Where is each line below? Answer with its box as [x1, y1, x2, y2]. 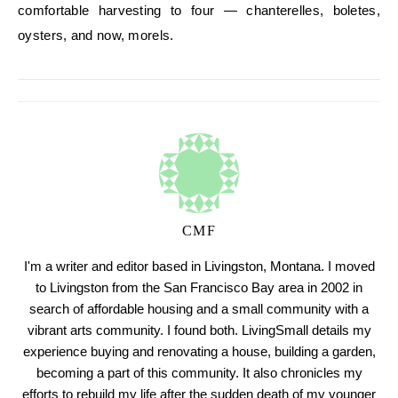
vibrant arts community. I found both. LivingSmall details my [27, 322, 371, 338]
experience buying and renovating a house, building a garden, [22, 344, 376, 359]
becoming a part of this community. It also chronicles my [36, 365, 362, 380]
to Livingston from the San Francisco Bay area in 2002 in [36, 280, 362, 295]
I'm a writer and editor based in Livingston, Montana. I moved [23, 259, 375, 274]
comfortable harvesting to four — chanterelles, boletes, [18, 3, 380, 18]
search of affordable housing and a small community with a [29, 301, 369, 316]
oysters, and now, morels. [18, 28, 174, 43]
